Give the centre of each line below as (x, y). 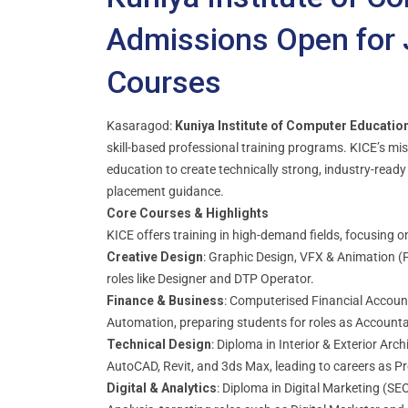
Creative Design (155, 256)
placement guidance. (165, 191)
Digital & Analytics (162, 388)
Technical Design (159, 344)
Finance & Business (165, 300)
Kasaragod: (141, 125)
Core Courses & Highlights (188, 213)
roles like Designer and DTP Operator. (210, 278)
